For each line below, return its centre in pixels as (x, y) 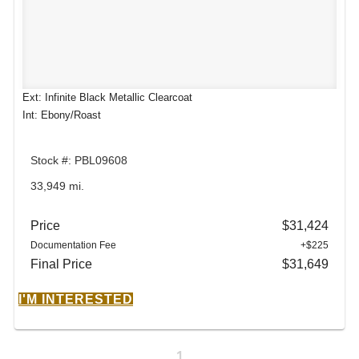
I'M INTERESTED (76, 299)
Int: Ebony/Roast (62, 115)
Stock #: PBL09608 (79, 161)
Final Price (61, 264)
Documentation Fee (73, 245)
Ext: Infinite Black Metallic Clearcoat (107, 97)
